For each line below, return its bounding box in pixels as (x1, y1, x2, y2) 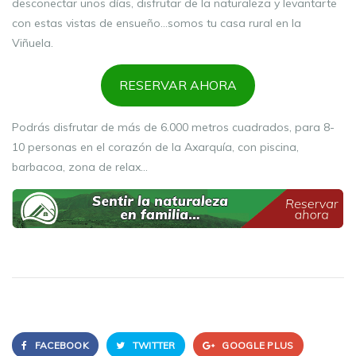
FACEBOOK (32, 339, 90, 351)
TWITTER (130, 339, 176, 351)
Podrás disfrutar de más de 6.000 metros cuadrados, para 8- (12, 119, 335, 134)
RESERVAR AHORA (119, 77, 237, 94)
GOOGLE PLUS (219, 339, 294, 351)
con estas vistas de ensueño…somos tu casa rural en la (12, 15, 301, 30)
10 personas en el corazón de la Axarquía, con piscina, (12, 139, 299, 154)
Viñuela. (12, 35, 53, 50)
